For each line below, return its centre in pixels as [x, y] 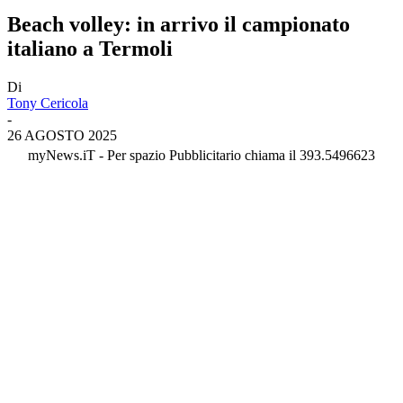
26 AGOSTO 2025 [62, 135]
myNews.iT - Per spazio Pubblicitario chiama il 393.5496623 [201, 155]
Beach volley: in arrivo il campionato [179, 24]
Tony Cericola [48, 103]
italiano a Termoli [90, 48]
